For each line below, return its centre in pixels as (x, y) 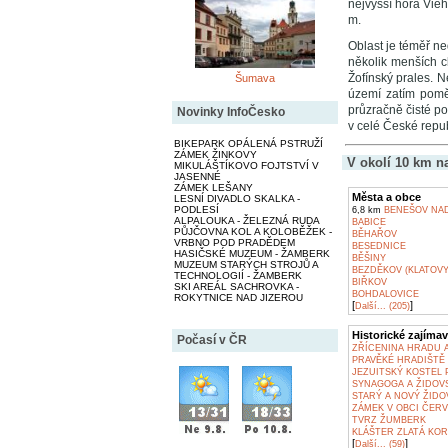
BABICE (368, 222)
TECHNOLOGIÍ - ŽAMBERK (237, 275)
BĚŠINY (368, 258)
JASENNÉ (197, 176)
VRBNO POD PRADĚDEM (234, 242)
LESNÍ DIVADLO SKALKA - (236, 198)
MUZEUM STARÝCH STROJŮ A (245, 264)
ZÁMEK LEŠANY (213, 187)
